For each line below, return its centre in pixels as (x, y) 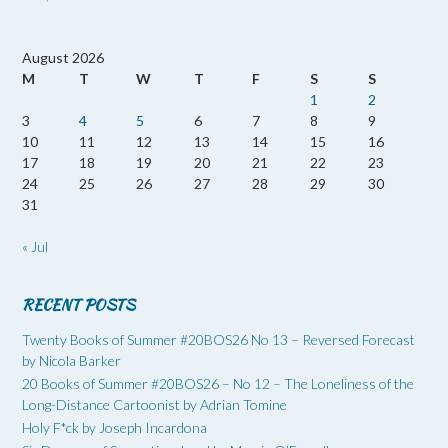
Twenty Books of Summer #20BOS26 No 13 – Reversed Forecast (218, 339)
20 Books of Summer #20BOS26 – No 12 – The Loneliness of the (218, 383)
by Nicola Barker (71, 360)
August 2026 (63, 57)
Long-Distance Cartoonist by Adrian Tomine (154, 404)
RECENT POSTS (78, 304)
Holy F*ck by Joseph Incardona (114, 427)
